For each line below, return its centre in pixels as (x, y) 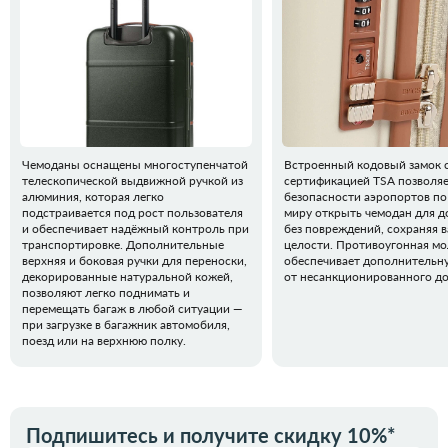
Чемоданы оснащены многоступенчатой (135, 165)
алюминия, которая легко (93, 197)
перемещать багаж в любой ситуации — (132, 309)
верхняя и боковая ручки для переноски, (134, 261)
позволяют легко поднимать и (106, 293)
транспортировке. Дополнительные (123, 245)
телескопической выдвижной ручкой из (132, 181)
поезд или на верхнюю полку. (104, 341)
